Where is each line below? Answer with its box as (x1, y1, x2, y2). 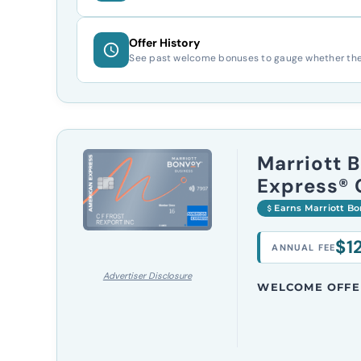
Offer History (129, 35, 201, 50)
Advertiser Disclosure (102, 270, 192, 282)
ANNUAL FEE (272, 242, 336, 254)
